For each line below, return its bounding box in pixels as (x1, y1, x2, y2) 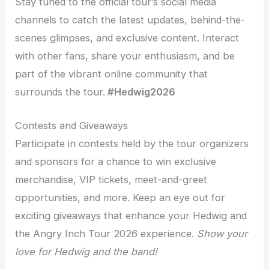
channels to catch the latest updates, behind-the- (15, 14, 246, 26)
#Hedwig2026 (105, 86, 176, 98)
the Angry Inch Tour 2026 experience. (15, 228, 195, 240)
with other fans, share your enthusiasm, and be (15, 50, 235, 62)
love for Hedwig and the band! (15, 246, 158, 258)
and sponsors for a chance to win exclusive (15, 156, 217, 168)
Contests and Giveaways (15, 119, 128, 132)
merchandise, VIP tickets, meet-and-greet (15, 174, 208, 186)
